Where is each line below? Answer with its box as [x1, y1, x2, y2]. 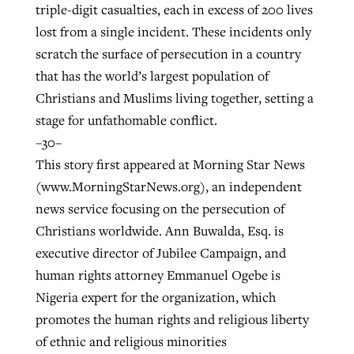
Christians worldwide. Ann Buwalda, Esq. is [35, 221, 284, 239]
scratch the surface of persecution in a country [35, 44, 301, 62]
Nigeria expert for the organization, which [35, 288, 276, 306]
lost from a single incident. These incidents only [35, 22, 311, 40]
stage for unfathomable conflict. [35, 111, 217, 129]
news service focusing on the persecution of [35, 199, 284, 217]
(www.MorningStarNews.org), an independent [35, 177, 302, 195]
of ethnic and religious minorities [35, 332, 227, 350]
